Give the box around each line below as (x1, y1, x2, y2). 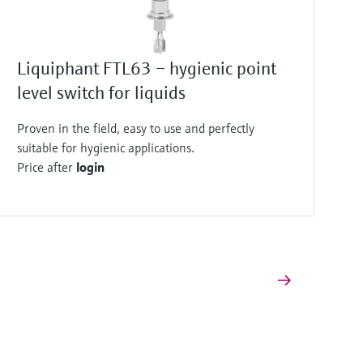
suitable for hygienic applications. (17, 139, 194, 156)
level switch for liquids (17, 82, 186, 104)
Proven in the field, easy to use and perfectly (17, 120, 254, 136)
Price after (17, 159, 76, 175)
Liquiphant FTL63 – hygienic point (17, 58, 276, 79)
